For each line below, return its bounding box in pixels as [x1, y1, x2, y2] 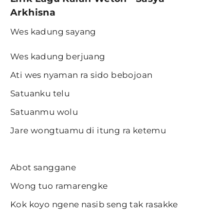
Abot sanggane [10, 163, 83, 173]
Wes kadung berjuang [10, 52, 112, 62]
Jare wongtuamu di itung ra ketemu [10, 126, 170, 136]
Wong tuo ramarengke [10, 181, 114, 191]
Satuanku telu [10, 89, 76, 99]
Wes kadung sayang [10, 27, 103, 37]
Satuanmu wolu [10, 107, 80, 117]
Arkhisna [10, 7, 56, 18]
